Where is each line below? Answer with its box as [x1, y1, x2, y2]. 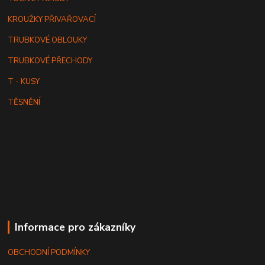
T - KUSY [8, 76, 40, 88]
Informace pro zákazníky [14, 220, 135, 235]
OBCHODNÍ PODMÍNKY [8, 247, 91, 258]
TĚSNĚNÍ [8, 97, 41, 108]
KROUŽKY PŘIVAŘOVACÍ [8, 14, 96, 25]
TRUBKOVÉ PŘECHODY [8, 56, 93, 67]
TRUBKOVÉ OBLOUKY [8, 35, 88, 46]
